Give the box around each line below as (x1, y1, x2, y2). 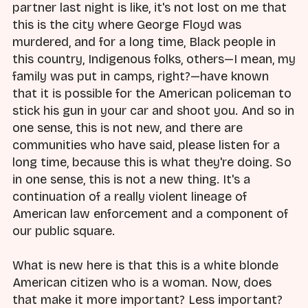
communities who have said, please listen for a (12, 137, 280, 153)
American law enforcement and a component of (12, 206, 288, 221)
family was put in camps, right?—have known (12, 68, 269, 84)
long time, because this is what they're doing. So (12, 154, 291, 170)
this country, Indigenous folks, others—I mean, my (12, 51, 296, 67)
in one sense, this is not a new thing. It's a (12, 171, 250, 187)
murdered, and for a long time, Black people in (12, 34, 276, 49)
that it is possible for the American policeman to (12, 85, 291, 101)
